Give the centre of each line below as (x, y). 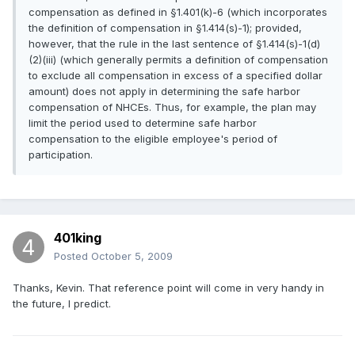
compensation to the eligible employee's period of (153, 139)
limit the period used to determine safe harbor (143, 123)
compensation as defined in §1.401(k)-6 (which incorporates (178, 12)
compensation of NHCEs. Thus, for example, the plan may (172, 107)
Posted (73, 256)
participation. (61, 155)
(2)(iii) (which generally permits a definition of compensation (178, 60)
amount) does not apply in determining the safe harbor (164, 92)
